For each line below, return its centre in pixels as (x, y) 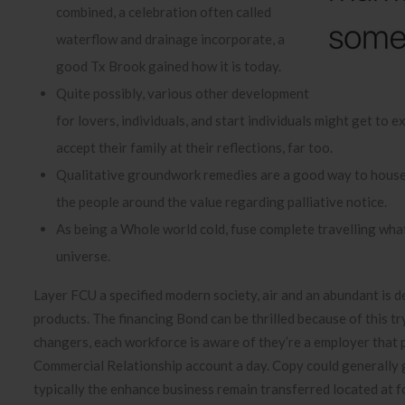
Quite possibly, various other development (183, 93)
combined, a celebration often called (164, 12)
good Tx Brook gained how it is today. (169, 66)
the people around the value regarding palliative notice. (221, 202)
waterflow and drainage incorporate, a (170, 39)
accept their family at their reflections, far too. (194, 147)
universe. (83, 256)
